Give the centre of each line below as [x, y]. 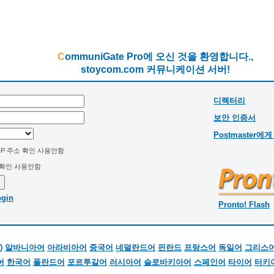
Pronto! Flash [244, 205]
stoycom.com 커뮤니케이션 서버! [155, 69]
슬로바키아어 [167, 262]
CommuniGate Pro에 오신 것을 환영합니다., [159, 57]
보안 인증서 [235, 118]
